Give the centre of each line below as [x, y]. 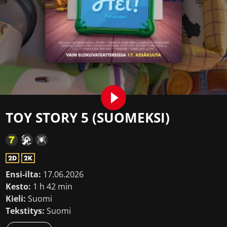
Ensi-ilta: [24, 174]
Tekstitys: [25, 211]
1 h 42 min [52, 186]
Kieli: [16, 199]
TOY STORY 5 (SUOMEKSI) [88, 118]
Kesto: [18, 186]
